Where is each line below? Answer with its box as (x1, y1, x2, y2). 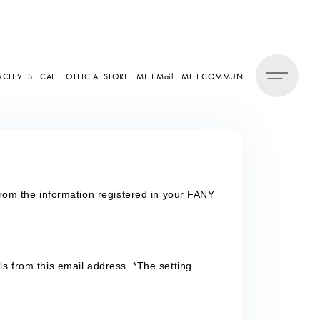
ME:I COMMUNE (181, 70, 248, 82)
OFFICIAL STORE (66, 70, 129, 82)
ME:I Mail (136, 70, 174, 82)
